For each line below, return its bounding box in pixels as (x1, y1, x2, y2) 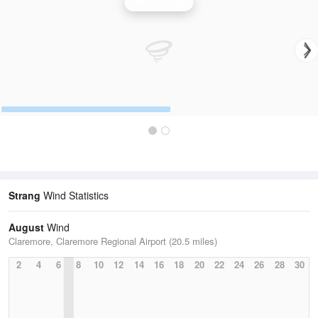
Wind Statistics (40, 188, 109, 203)
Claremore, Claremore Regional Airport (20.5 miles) (9, 234, 217, 248)
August (9, 220, 44, 235)
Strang (9, 188, 40, 203)
